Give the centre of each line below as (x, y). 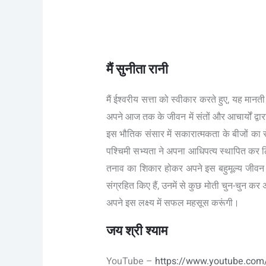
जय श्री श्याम (140, 231)
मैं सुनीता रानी (137, 70)
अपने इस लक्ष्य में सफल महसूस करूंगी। (172, 203)
